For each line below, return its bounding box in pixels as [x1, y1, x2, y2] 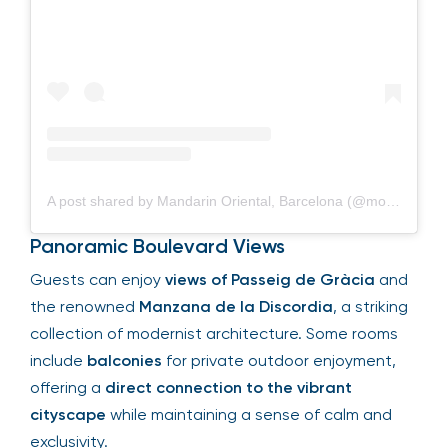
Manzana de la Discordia [139, 296, 333, 316]
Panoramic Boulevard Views [30, 233, 285, 258]
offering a [30, 377, 105, 397]
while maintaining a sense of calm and [106, 404, 392, 424]
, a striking [333, 296, 408, 316]
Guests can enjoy [30, 269, 165, 289]
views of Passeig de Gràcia [165, 269, 375, 289]
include [30, 350, 87, 370]
